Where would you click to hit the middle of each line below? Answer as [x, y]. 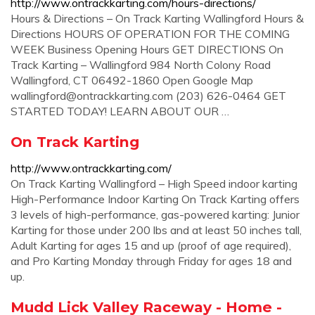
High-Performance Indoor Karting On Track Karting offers [155, 199]
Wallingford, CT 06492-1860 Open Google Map [132, 80]
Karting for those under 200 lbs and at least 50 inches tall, [156, 230]
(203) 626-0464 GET [230, 96]
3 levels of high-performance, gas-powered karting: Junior [155, 214]
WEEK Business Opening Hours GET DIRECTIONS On [147, 49]
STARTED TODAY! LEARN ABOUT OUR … [120, 111]
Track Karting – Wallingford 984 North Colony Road [141, 65]
